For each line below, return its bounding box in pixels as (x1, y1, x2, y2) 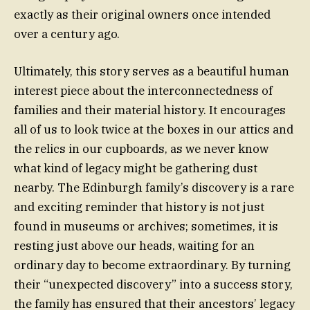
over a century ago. (14, 26, 120, 42)
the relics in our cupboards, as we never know (14, 141, 268, 157)
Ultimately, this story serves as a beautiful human (14, 64, 289, 80)
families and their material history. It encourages (14, 102, 286, 118)
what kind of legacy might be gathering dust (14, 161, 257, 176)
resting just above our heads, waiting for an (14, 238, 255, 254)
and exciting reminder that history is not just (14, 199, 264, 215)
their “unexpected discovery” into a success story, (14, 277, 293, 293)
